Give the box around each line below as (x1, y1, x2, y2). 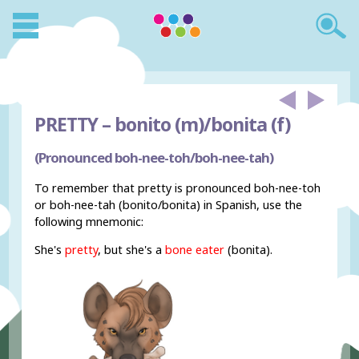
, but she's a (98, 242, 163, 258)
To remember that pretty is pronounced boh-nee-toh (34, 179, 321, 196)
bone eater (162, 242, 225, 258)
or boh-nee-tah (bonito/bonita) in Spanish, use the (34, 196, 303, 212)
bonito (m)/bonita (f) (111, 111, 291, 137)
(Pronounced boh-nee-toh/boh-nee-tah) (34, 147, 274, 167)
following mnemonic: (34, 213, 144, 229)
